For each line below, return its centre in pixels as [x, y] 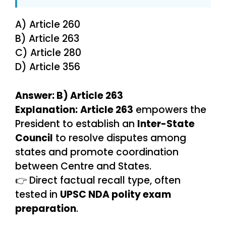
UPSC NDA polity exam [116, 194]
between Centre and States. [83, 166]
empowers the [170, 109]
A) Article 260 [48, 25]
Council [34, 138]
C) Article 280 [48, 53]
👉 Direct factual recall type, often [98, 180]
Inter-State [166, 124]
